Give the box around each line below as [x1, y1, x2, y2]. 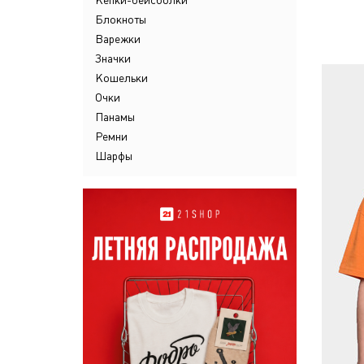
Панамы [95, 110, 135, 123]
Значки [95, 52, 131, 65]
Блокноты [95, 13, 146, 26]
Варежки [95, 32, 141, 45]
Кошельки [95, 71, 148, 84]
